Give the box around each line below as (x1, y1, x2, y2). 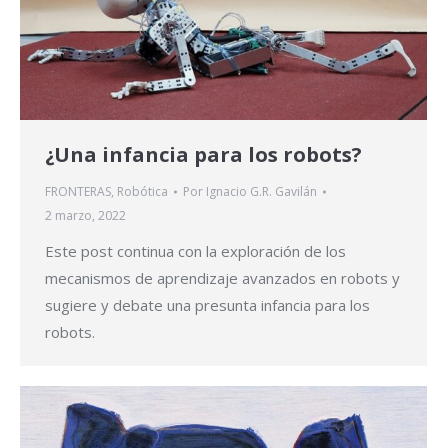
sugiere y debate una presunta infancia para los (45, 295, 370, 316)
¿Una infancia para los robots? (45, 141, 362, 169)
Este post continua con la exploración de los (45, 241, 346, 262)
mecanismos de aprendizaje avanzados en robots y (45, 268, 400, 289)
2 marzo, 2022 (45, 207, 126, 225)
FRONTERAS (45, 183, 111, 201)
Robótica (117, 183, 168, 201)
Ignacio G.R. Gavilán (206, 183, 317, 201)
